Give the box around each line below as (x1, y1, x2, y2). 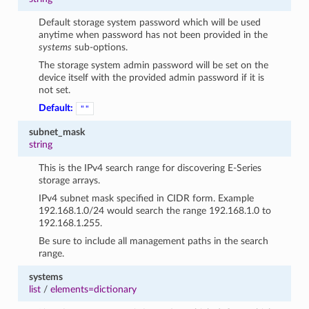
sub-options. (72, 41, 128, 52)
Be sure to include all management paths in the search (39, 235, 269, 246)
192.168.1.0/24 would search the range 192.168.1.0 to (39, 205, 272, 216)
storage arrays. (39, 175, 101, 186)
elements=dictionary (50, 283, 137, 295)
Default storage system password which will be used (39, 17, 261, 28)
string (28, 139, 52, 150)
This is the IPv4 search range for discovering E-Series (39, 162, 262, 173)
